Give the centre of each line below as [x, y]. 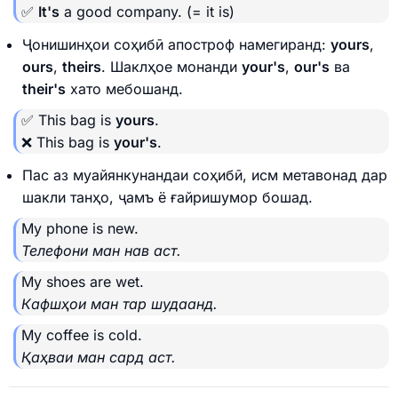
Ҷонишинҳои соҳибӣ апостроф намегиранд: [176, 44]
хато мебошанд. [124, 88]
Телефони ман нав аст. [101, 250]
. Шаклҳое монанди [171, 66]
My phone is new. [80, 228]
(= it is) [211, 11]
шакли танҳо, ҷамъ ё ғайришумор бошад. [167, 197]
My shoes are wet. [83, 281]
